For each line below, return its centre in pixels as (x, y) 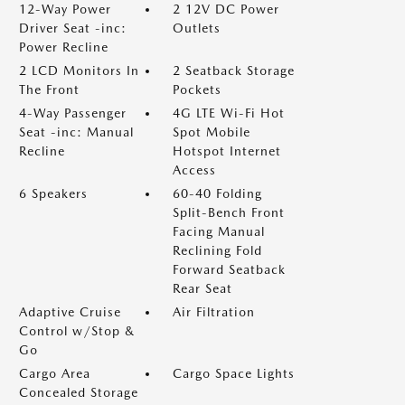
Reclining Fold (217, 250)
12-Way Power (65, 9)
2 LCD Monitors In (79, 71)
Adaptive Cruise (70, 312)
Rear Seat (202, 288)
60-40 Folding (217, 193)
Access (194, 170)
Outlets (197, 28)
